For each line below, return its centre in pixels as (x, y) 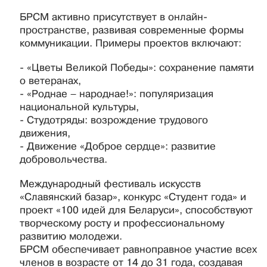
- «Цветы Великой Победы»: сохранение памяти (137, 68)
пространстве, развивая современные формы (132, 30)
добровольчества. (63, 160)
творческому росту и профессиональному (122, 223)
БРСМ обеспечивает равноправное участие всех (138, 250)
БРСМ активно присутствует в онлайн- (114, 17)
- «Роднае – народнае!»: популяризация (117, 94)
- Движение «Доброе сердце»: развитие (118, 147)
